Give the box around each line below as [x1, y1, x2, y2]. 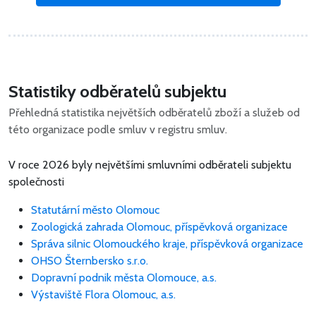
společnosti [8, 175, 64, 189]
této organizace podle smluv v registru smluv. [8, 123, 227, 137]
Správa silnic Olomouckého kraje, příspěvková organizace [31, 237, 303, 251]
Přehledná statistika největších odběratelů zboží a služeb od [8, 106, 300, 120]
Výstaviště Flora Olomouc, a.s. [31, 288, 176, 302]
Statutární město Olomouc [31, 203, 159, 217]
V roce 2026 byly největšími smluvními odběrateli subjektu [8, 158, 291, 172]
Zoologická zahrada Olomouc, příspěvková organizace [31, 220, 288, 234]
